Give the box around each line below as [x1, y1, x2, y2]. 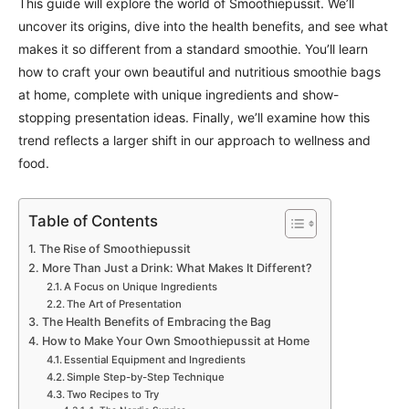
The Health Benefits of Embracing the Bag [41, 315, 271, 329]
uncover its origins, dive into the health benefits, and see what [18, 18, 388, 34]
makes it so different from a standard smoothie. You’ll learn [18, 41, 368, 57]
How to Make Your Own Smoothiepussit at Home [41, 334, 309, 348]
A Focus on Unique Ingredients [64, 280, 218, 293]
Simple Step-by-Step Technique [67, 371, 225, 383]
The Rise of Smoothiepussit [38, 242, 191, 256]
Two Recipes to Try [67, 388, 160, 401]
